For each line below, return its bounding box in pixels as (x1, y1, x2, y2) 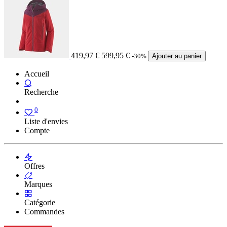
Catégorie (24, 198, 55, 207)
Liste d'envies (24, 117, 68, 126)
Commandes (24, 207, 64, 216)
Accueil (24, 69, 49, 79)
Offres (24, 162, 45, 171)
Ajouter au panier (152, 52, 202, 60)
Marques (24, 180, 52, 189)
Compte (24, 126, 50, 135)
